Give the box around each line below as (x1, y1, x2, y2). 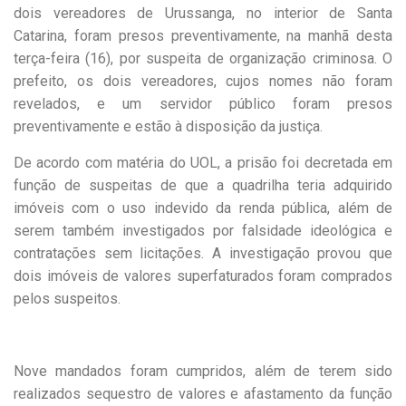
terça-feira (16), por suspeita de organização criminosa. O (14, 49, 392, 67)
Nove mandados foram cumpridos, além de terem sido (14, 362, 392, 380)
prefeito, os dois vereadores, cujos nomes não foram (14, 72, 392, 90)
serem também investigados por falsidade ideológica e (14, 221, 392, 239)
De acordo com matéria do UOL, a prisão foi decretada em (14, 153, 392, 171)
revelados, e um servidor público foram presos (14, 94, 392, 112)
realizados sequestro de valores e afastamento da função (14, 384, 392, 402)
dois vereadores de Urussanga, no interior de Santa (14, 4, 392, 22)
